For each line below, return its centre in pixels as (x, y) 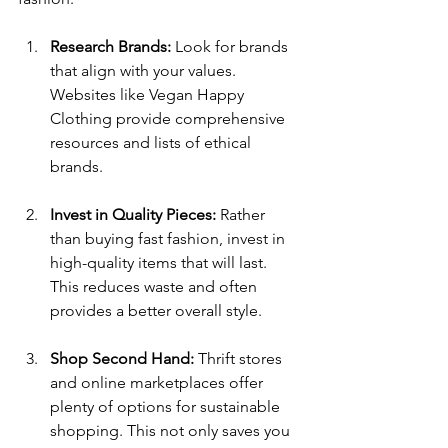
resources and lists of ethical (152, 143)
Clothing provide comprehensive (169, 119)
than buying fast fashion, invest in (169, 239)
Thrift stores (240, 359)
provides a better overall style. (156, 311)
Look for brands (231, 47)
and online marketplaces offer (158, 383)
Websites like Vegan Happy (149, 95)
